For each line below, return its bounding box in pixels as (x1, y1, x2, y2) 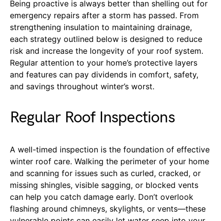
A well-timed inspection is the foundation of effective (10, 144, 210, 154)
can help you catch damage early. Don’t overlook (10, 191, 193, 202)
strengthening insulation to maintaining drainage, (10, 22, 192, 32)
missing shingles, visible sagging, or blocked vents (10, 180, 198, 190)
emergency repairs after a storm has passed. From (10, 10, 199, 20)
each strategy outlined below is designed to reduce (10, 34, 202, 44)
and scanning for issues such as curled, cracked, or (10, 168, 201, 178)
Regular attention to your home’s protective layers (10, 57, 197, 68)
